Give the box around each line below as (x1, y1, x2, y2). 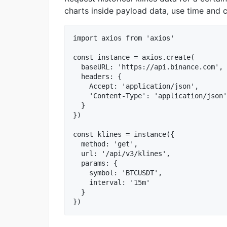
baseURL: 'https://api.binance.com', (73, 63, 223, 71)
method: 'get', (73, 140, 138, 148)
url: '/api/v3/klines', (73, 149, 170, 158)
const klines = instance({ (73, 130, 174, 139)
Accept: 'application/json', (73, 82, 199, 91)
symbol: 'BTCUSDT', (73, 169, 162, 177)
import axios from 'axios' (73, 34, 174, 43)
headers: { (73, 72, 122, 81)
